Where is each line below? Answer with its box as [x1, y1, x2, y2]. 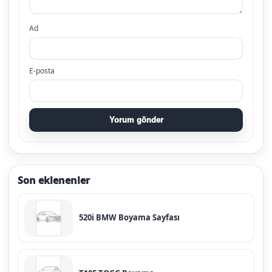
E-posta [29, 65, 55, 76]
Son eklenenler [18, 173, 90, 187]
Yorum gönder [109, 115, 163, 124]
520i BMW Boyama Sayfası [79, 212, 180, 223]
